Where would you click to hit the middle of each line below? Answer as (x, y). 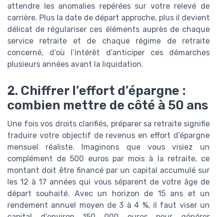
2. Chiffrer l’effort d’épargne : (97, 90)
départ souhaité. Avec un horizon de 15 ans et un (108, 193)
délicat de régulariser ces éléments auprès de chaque (108, 30)
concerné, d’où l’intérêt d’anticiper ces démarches (108, 53)
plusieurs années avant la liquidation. (75, 64)
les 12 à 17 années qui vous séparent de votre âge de (108, 182)
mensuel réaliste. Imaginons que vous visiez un (108, 147)
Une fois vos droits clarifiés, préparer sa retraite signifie (108, 124)
